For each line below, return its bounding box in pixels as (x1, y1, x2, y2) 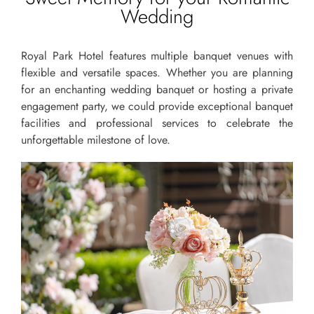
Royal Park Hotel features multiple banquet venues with (21, 50, 293, 61)
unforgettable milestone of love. (21, 134, 170, 145)
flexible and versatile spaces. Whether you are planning (21, 67, 293, 78)
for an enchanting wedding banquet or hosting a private (21, 83, 293, 95)
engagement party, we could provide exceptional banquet (21, 100, 293, 111)
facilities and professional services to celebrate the (21, 117, 293, 128)
